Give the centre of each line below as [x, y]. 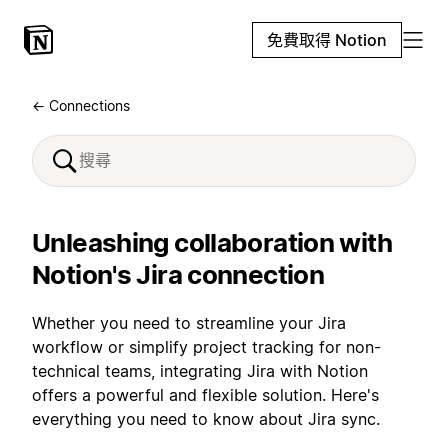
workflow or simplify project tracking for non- [206, 347]
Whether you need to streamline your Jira [189, 323]
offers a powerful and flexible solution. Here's [205, 395]
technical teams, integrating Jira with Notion [200, 371]
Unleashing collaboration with [212, 242]
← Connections [81, 105]
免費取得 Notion [327, 40]
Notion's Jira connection [178, 274]
